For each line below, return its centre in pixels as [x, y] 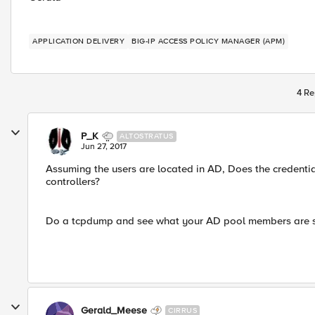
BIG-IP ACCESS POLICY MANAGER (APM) [208, 41]
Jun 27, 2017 [104, 147]
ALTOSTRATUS [147, 136]
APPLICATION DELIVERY [78, 41]
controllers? [73, 181]
